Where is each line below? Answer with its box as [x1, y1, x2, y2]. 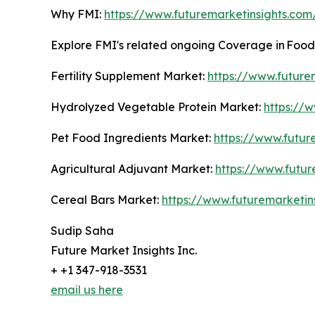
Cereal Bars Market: [51, 192, 162, 207]
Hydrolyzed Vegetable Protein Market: [51, 99, 264, 114]
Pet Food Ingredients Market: [51, 130, 214, 145]
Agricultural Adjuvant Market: [51, 161, 215, 176]
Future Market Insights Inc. [51, 243, 197, 257]
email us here [51, 282, 123, 297]
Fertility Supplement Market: [51, 68, 207, 83]
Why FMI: [51, 6, 104, 21]
